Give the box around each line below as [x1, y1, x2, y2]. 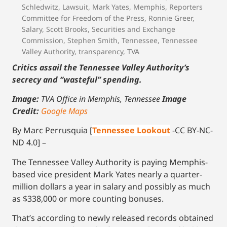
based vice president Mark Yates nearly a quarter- [12, 168, 202, 180]
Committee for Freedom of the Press [22, 13, 144, 23]
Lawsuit [62, 2, 88, 12]
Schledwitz [22, 2, 58, 12]
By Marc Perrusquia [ [12, 125, 92, 136]
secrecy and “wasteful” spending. [12, 73, 142, 85]
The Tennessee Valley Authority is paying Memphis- [12, 156, 208, 168]
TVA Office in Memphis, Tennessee [39, 93, 162, 105]
